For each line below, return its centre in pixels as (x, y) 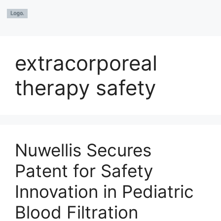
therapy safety (85, 88)
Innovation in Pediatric (104, 191)
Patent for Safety (84, 171)
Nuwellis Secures (83, 150)
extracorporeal (86, 63)
